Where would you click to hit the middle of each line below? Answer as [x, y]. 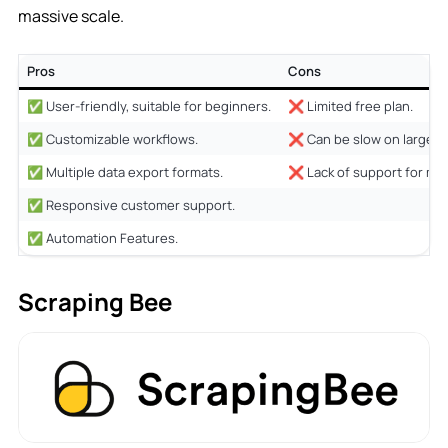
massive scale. [70, 15]
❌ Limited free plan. [350, 105]
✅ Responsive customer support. [130, 204]
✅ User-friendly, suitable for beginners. [148, 105]
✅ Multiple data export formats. [124, 171]
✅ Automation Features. [102, 237]
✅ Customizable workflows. [112, 138]
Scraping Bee [94, 301]
